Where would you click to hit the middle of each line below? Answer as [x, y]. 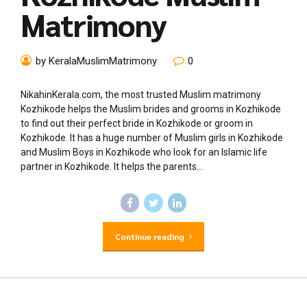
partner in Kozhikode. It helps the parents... [112, 167]
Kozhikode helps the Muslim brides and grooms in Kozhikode [151, 109]
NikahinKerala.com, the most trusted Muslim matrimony [141, 95]
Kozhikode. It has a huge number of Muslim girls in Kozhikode [152, 138]
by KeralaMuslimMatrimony [96, 61]
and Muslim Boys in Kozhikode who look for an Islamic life [144, 152]
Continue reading [149, 236]
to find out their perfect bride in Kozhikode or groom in [137, 124]
